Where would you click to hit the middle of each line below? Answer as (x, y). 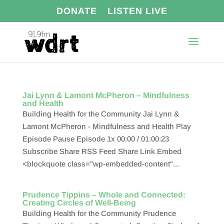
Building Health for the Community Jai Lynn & (100, 114)
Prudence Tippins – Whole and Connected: (104, 195)
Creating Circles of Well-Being (79, 203)
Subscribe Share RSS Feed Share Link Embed (102, 151)
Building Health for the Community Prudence (99, 213)
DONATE (76, 11)
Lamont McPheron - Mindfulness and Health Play (106, 126)
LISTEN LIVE (137, 11)
